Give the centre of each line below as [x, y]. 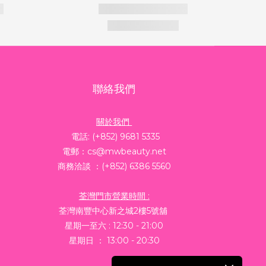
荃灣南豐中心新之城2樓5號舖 [114, 211]
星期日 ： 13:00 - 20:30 [114, 240]
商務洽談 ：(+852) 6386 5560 [114, 166]
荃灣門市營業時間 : [114, 196]
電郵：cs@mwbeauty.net [114, 151]
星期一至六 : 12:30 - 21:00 [114, 226]
